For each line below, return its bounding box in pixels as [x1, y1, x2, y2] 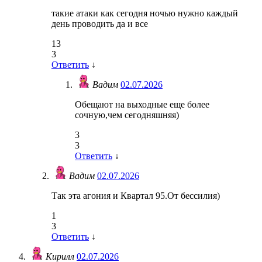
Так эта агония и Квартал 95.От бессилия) [51, 191, 220, 201]
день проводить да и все [51, 19, 148, 29]
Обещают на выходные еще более [75, 99, 209, 110]
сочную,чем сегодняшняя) [75, 110, 179, 120]
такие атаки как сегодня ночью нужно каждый [51, 8, 238, 19]
